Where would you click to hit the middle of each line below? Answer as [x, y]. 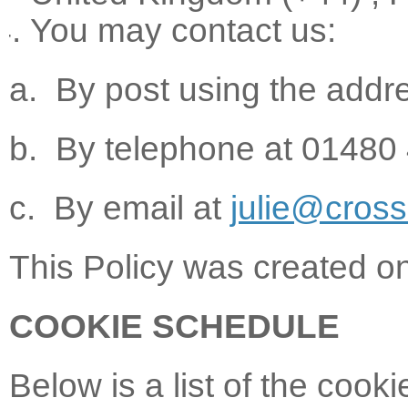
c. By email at [120, 208]
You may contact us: [183, 31]
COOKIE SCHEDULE [174, 326]
